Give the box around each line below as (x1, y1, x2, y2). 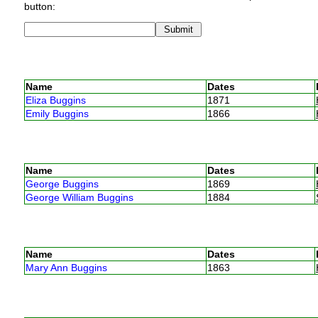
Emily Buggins (25, 107, 89, 119)
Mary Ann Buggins (25, 261, 107, 273)
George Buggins (25, 177, 99, 190)
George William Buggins (25, 191, 133, 203)
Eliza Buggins (25, 94, 86, 106)
